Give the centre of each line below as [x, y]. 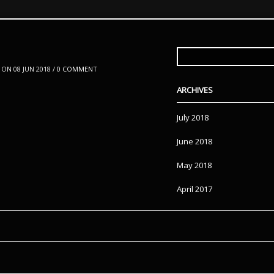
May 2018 [194, 165]
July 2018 [193, 117]
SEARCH [190, 51]
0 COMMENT [77, 69]
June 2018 [194, 141]
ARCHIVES [195, 90]
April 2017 [194, 189]
